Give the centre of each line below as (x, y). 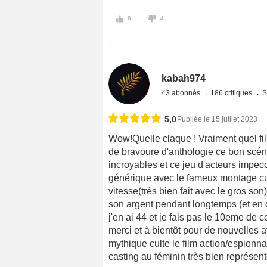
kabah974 (184, 79)
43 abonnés (182, 93)
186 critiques (232, 93)
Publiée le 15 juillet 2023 (217, 119)
